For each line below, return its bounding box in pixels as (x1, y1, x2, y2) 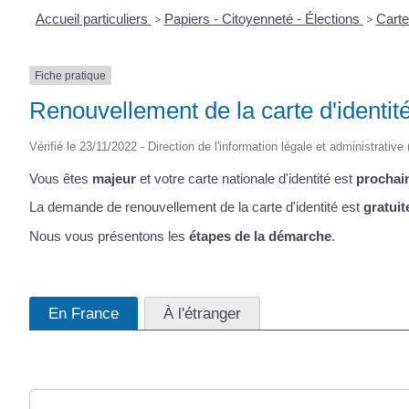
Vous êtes (29, 170, 92, 186)
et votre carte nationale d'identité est (136, 170, 356, 186)
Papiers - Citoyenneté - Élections (163, 10, 363, 26)
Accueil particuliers (35, 10, 152, 26)
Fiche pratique (35, 68, 106, 82)
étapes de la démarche (189, 227, 331, 244)
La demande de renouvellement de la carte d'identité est (29, 199, 363, 215)
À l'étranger (163, 304, 241, 323)
